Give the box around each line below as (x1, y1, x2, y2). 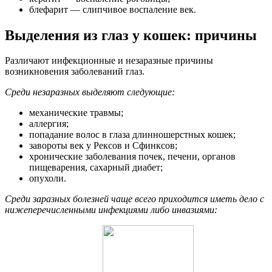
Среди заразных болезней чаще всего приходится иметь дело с (5, 194, 264, 205)
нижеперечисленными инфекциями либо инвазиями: (5, 205, 217, 216)
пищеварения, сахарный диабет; (29, 162, 163, 173)
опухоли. (29, 173, 66, 184)
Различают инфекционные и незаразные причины (5, 55, 213, 66)
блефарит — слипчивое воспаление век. (29, 4, 196, 15)
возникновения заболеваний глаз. (5, 66, 144, 77)
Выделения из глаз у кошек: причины (5, 27, 257, 43)
